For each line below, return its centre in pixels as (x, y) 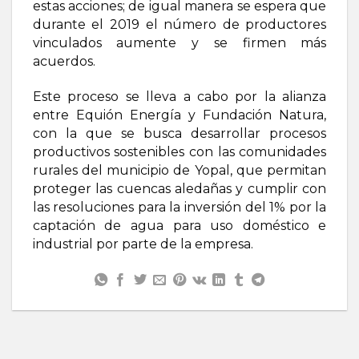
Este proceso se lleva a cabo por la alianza (179, 96)
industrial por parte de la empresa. (143, 244)
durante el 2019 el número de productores (179, 24)
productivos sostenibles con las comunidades (179, 151)
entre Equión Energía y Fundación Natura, (179, 115)
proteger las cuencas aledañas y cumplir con (179, 188)
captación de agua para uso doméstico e (179, 225)
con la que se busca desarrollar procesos (179, 133)
